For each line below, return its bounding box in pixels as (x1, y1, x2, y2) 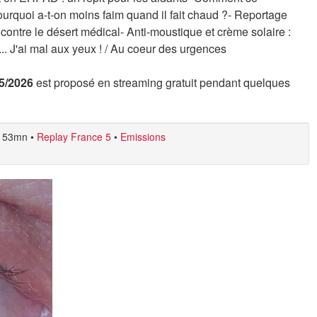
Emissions (120, 129, 166, 144)
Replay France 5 (37, 129, 111, 144)
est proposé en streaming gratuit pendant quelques (33, 74, 290, 91)
